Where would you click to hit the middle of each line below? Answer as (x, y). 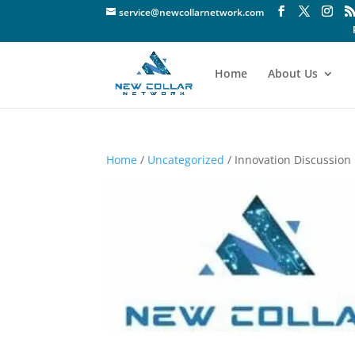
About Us (293, 73)
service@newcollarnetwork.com (192, 12)
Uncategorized (186, 160)
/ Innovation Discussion (288, 160)
